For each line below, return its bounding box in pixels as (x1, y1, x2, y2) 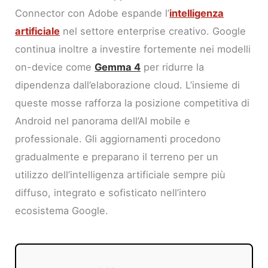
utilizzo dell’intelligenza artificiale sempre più (15, 168, 226, 181)
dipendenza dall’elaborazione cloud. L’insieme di (15, 78, 240, 91)
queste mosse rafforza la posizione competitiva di (15, 96, 250, 109)
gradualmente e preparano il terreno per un (15, 150, 219, 163)
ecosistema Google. (15, 204, 109, 217)
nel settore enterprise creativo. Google (60, 25, 246, 37)
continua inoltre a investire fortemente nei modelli (15, 42, 251, 55)
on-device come (15, 60, 95, 73)
